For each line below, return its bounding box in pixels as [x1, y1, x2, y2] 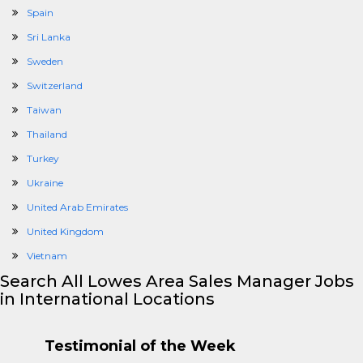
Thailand [27, 128, 67, 140]
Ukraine [27, 177, 63, 189]
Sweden [27, 55, 63, 67]
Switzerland [27, 79, 83, 92]
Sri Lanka [27, 31, 70, 43]
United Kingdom [27, 225, 104, 237]
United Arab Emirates [27, 201, 128, 213]
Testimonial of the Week [45, 337, 236, 355]
